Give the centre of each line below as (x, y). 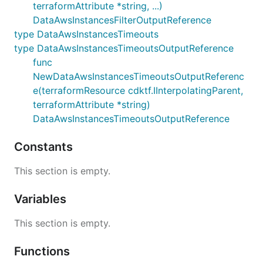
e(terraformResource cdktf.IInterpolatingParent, (138, 90)
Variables (42, 199)
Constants (45, 146)
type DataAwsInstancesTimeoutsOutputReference (124, 48)
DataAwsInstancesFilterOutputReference (122, 20)
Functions (43, 251)
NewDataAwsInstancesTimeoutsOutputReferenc (139, 76)
